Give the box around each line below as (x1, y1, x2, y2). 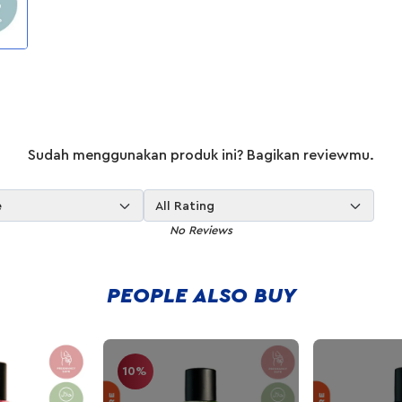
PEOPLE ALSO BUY (106, 284, 296, 307)
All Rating (154, 199, 214, 213)
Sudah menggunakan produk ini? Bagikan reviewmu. (28, 147, 375, 162)
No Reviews (170, 223, 232, 236)
